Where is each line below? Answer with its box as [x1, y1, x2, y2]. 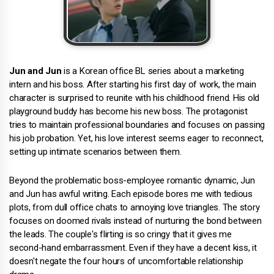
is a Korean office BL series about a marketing [61, 65, 244, 76]
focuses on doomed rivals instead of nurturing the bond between [9, 215, 262, 226]
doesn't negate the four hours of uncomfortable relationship [9, 256, 243, 267]
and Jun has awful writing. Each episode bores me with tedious [9, 188, 253, 199]
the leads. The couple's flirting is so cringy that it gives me [9, 229, 232, 240]
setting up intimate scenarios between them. [9, 146, 182, 157]
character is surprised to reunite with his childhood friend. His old [9, 92, 259, 103]
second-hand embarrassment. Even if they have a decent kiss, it [9, 242, 257, 253]
